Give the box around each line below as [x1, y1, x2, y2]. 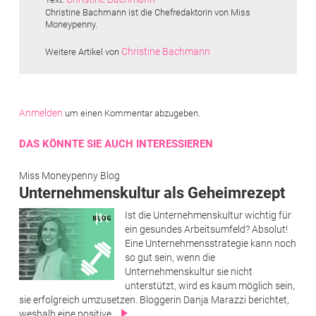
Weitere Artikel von [45, 46, 121, 57]
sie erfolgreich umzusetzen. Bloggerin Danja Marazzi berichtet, [19, 293, 289, 305]
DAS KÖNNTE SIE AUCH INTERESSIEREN [19, 137, 213, 150]
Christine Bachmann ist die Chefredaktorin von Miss [45, 6, 250, 18]
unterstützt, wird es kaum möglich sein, [124, 279, 295, 291]
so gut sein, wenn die [124, 251, 215, 263]
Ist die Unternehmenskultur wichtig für [124, 209, 291, 221]
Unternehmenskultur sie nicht [124, 265, 253, 277]
